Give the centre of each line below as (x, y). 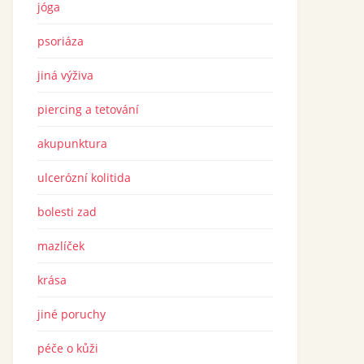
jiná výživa (65, 75)
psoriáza (61, 41)
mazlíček (61, 246)
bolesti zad (67, 212)
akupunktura (72, 143)
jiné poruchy (71, 314)
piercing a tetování (88, 109)
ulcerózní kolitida (84, 178)
